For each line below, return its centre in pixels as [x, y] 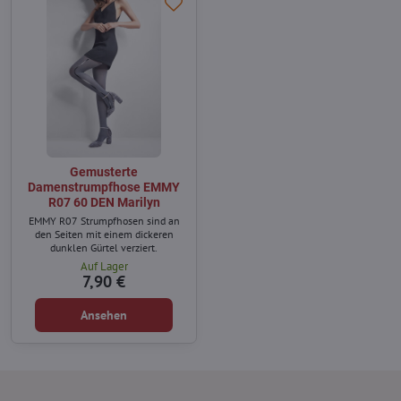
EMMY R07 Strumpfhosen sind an [104, 221]
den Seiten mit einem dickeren [104, 235]
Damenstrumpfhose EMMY [104, 188]
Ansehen [104, 316]
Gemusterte [104, 172]
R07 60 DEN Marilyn [104, 203]
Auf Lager [104, 267]
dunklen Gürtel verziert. [104, 248]
